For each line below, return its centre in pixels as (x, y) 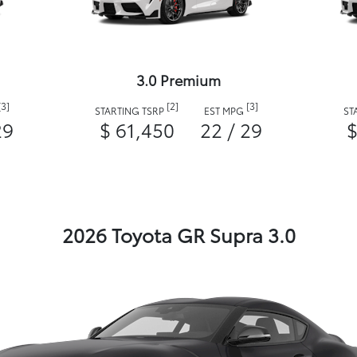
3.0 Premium (178, 80)
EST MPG (225, 111)
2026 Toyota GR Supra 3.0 (178, 235)
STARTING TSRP (131, 111)
